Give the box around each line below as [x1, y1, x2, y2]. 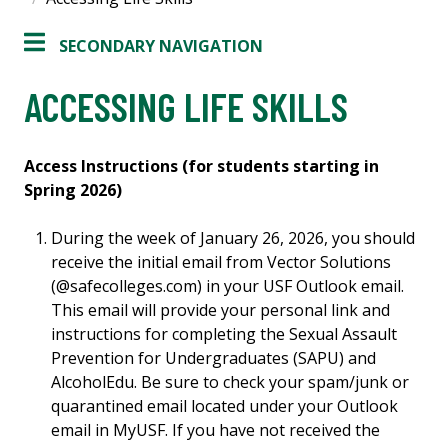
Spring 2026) [24, 179, 122, 202]
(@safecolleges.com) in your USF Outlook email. [51, 275, 405, 298]
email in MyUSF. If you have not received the [51, 419, 381, 442]
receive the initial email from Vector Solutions [51, 251, 392, 274]
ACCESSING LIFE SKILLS [24, 82, 348, 131]
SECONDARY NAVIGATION [59, 35, 263, 58]
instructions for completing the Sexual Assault [51, 323, 398, 346]
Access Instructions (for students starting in [24, 155, 379, 178]
